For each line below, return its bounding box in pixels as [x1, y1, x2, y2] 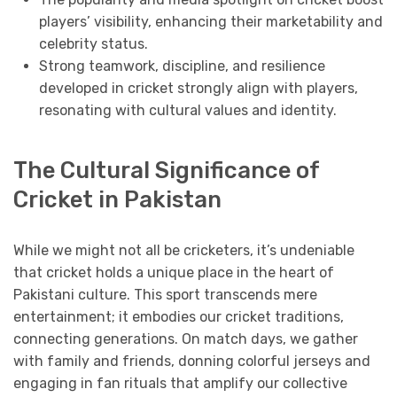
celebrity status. [38, 35, 148, 53]
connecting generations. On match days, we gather [13, 330, 358, 347]
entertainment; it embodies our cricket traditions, [13, 307, 344, 325]
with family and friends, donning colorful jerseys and [13, 352, 370, 370]
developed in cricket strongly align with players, [38, 80, 358, 97]
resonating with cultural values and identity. [38, 102, 337, 120]
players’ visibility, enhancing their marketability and [38, 13, 383, 31]
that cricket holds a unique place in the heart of [13, 263, 334, 281]
